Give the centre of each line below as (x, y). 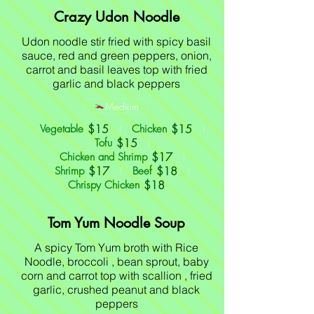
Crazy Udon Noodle (116, 17)
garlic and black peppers (116, 83)
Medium (122, 106)
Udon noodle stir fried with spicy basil (116, 41)
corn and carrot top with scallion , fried (116, 275)
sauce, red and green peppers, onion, (116, 55)
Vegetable (62, 129)
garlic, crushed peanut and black (116, 289)
